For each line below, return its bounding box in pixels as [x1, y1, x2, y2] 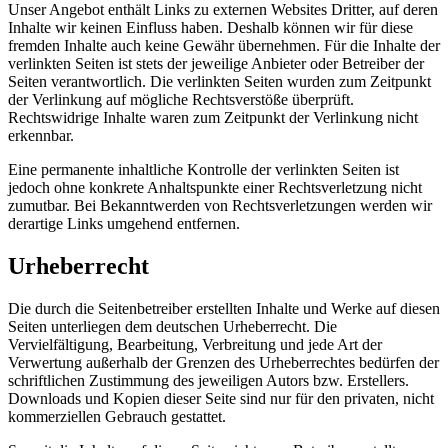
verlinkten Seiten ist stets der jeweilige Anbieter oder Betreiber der [8, 55, 424, 73]
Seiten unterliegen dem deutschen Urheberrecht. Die [8, 318, 337, 336]
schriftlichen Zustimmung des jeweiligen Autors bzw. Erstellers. [8, 372, 409, 390]
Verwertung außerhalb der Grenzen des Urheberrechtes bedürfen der [8, 354, 439, 372]
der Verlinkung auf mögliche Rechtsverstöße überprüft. [8, 91, 354, 109]
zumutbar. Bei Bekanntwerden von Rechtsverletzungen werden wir [8, 197, 432, 215]
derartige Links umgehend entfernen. [8, 215, 240, 233]
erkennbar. [8, 127, 74, 145]
